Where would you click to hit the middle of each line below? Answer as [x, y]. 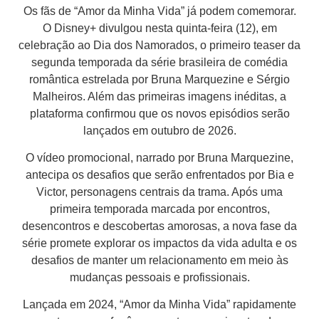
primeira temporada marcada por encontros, [159, 209]
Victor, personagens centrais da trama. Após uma [159, 192]
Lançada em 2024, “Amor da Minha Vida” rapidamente [159, 305]
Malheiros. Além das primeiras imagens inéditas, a [159, 96]
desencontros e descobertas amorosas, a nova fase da [159, 226]
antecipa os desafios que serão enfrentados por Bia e [159, 174]
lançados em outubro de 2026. [159, 130]
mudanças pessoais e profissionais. [159, 277]
